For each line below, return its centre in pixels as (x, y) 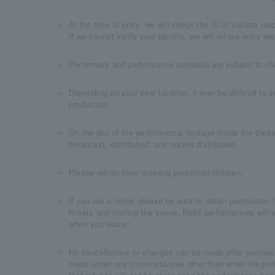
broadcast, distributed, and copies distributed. (153, 144)
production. (89, 104)
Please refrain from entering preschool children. (156, 172)
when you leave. (99, 224)
